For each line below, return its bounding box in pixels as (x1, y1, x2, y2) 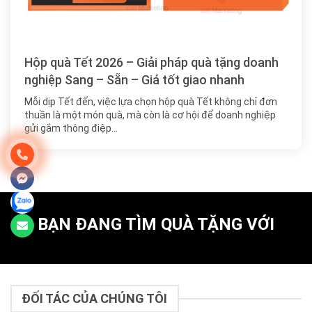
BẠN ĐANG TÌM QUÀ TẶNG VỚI (38, 214, 274, 234)
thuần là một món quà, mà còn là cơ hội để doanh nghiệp (24, 109, 276, 120)
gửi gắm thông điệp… (24, 122, 118, 134)
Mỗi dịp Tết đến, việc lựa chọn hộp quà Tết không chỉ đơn (24, 95, 277, 107)
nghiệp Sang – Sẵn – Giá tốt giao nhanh (24, 72, 244, 87)
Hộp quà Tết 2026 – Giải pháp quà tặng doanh (24, 54, 279, 70)
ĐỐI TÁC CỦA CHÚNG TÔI (22, 291, 168, 306)
